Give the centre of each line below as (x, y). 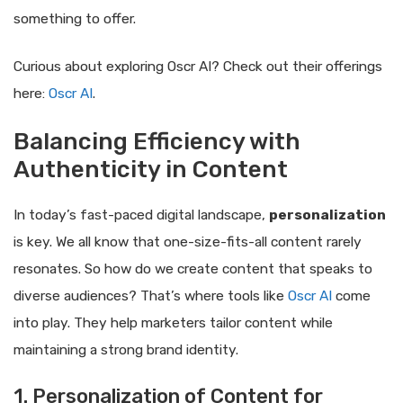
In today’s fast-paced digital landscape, (141, 215)
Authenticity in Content (151, 170)
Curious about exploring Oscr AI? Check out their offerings (198, 67)
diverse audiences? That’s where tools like (151, 296)
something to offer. (75, 18)
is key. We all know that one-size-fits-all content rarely (188, 242)
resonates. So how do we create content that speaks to (193, 269)
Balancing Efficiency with (157, 142)
